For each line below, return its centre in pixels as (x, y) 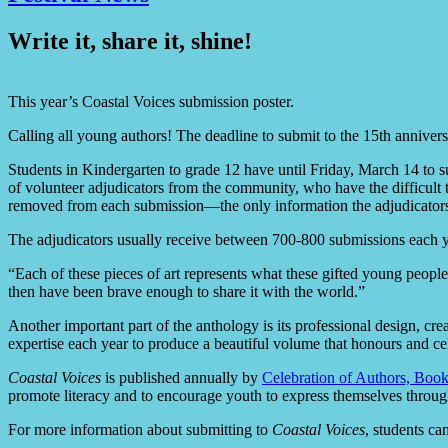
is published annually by (181, 377)
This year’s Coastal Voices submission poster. (151, 101)
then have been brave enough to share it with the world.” (186, 291)
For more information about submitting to (140, 429)
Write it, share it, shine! (130, 40)
